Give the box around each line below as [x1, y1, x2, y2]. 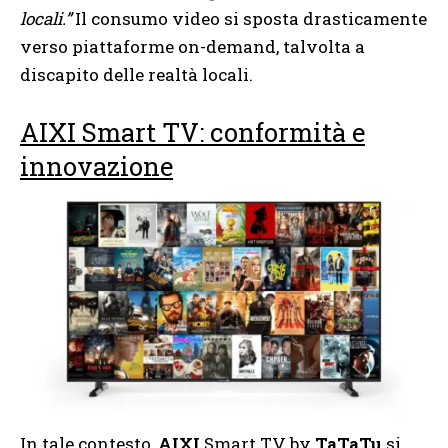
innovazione [20, 148, 173, 183]
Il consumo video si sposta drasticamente [71, 7, 427, 31]
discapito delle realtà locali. [20, 63, 253, 87]
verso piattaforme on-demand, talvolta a [20, 35, 365, 59]
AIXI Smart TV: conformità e [20, 114, 365, 149]
